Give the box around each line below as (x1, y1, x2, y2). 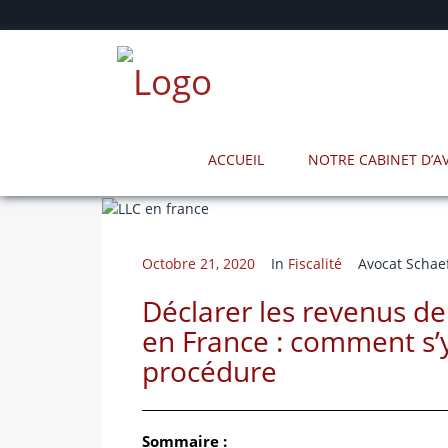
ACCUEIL (208, 150, 264, 169)
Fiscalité (288, 253, 342, 273)
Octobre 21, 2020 (142, 253, 255, 273)
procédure (142, 351, 277, 390)
